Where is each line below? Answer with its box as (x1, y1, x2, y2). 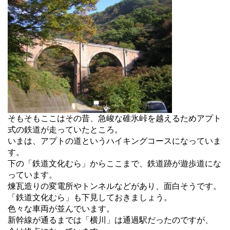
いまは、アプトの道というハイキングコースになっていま (8, 136, 221, 146)
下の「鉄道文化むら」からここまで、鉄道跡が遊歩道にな (8, 158, 221, 168)
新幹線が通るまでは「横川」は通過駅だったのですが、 (8, 215, 213, 225)
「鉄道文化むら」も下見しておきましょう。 (8, 192, 172, 202)
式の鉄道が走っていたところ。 (8, 124, 123, 135)
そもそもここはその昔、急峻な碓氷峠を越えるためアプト (8, 113, 221, 123)
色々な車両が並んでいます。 (8, 203, 114, 214)
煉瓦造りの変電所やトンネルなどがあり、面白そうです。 (8, 181, 221, 191)
